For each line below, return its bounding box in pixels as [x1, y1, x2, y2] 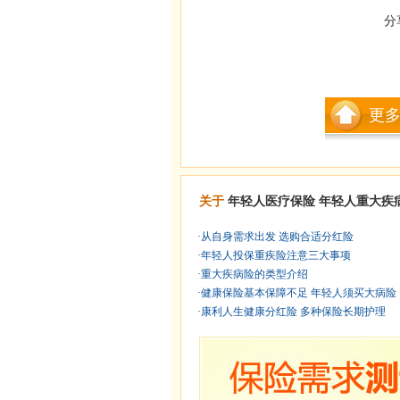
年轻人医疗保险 [228, 195, 315, 208]
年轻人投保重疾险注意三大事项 [201, 249, 351, 262]
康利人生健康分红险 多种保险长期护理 [201, 305, 386, 318]
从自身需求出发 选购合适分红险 [201, 230, 354, 243]
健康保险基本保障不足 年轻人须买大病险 [201, 287, 396, 299]
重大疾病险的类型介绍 [201, 268, 308, 280]
